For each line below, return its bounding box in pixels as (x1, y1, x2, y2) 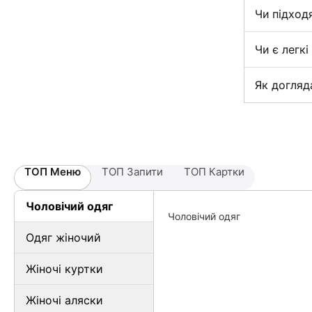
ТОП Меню (24, 165, 81, 178)
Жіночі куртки (26, 262, 103, 276)
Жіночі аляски (26, 293, 103, 307)
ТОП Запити (102, 165, 163, 178)
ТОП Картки (184, 165, 244, 178)
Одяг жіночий (26, 231, 101, 244)
